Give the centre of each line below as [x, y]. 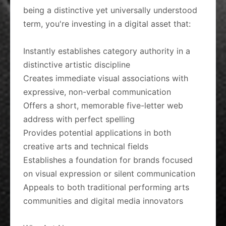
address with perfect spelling [79, 119]
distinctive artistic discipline [77, 65]
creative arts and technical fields [86, 146]
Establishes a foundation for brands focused [108, 160]
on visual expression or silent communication [109, 174]
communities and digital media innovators [103, 201]
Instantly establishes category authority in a [107, 51]
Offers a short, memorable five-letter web [103, 105]
